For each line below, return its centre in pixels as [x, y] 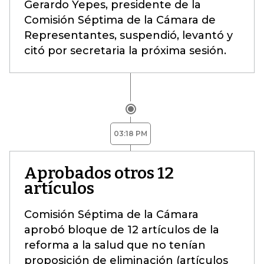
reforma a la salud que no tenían [115, 245]
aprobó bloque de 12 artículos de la [122, 230]
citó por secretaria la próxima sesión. [125, 51]
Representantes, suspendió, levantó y [128, 35]
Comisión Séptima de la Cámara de [120, 20]
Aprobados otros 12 [99, 173]
